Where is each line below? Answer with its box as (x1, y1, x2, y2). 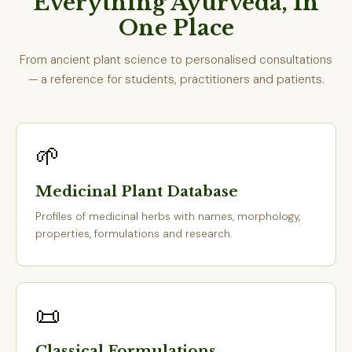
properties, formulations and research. (35, 226, 233, 240)
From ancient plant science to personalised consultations (20, 52, 332, 68)
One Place (118, 15, 234, 41)
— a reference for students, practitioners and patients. (27, 71, 324, 87)
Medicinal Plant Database (35, 182, 238, 200)
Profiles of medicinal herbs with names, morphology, (35, 209, 300, 223)
